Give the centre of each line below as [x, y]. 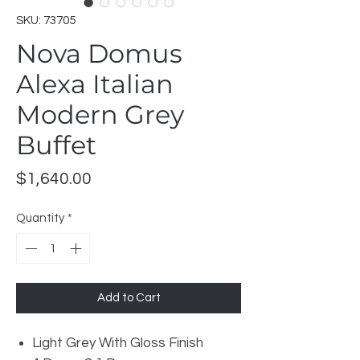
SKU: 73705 [46, 20]
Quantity [40, 218]
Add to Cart [129, 298]
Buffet [56, 145]
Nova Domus [99, 53]
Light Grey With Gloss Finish [118, 344]
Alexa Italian [95, 84]
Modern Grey [100, 114]
